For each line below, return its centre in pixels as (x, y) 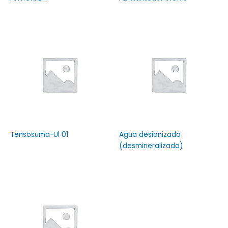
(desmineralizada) (151, 146)
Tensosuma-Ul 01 (39, 134)
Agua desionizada (150, 134)
